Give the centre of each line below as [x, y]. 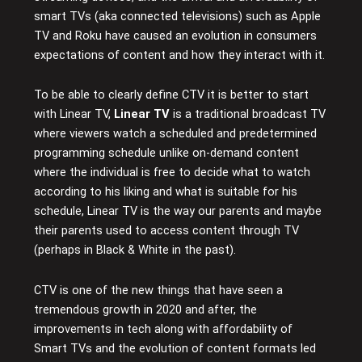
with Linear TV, [74, 114]
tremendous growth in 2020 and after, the [146, 309]
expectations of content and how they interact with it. [180, 55]
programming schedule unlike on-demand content [167, 153]
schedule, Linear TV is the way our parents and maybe [178, 211]
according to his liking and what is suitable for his [166, 192]
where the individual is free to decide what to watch [173, 173]
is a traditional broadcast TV [248, 114]
